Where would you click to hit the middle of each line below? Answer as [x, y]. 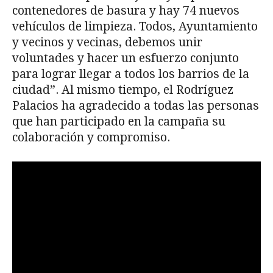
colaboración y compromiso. [91, 137]
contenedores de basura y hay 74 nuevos [126, 10]
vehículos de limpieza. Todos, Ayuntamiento [135, 26]
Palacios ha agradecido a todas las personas [136, 105]
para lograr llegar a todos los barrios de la [131, 74]
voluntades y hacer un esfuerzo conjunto [126, 58]
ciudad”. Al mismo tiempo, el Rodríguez [123, 90]
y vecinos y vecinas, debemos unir [107, 42]
